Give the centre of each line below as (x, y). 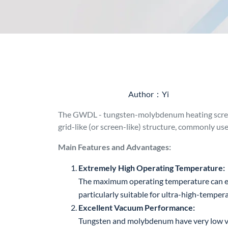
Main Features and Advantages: (115, 147)
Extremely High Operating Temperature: (152, 168)
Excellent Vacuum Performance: (137, 207)
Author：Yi (149, 94)
